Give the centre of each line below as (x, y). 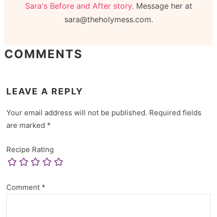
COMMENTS (43, 54)
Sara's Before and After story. (79, 6)
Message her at (163, 6)
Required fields (176, 112)
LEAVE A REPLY (45, 91)
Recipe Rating (30, 149)
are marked (27, 125)
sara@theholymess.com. (108, 20)
